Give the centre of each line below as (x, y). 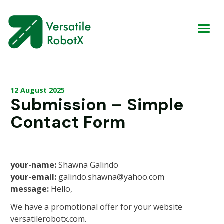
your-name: (33, 165)
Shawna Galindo (87, 165)
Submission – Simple (97, 105)
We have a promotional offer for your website (96, 207)
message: (30, 189)
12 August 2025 (38, 90)
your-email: (33, 177)
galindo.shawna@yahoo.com (110, 177)
